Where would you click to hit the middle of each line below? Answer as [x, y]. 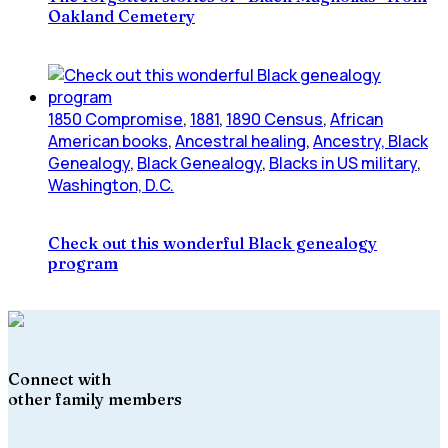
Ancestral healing [240, 140]
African [356, 118]
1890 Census [274, 118]
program [83, 262]
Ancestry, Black [370, 140]
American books [108, 140]
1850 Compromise [115, 118]
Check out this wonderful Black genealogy [212, 242]
